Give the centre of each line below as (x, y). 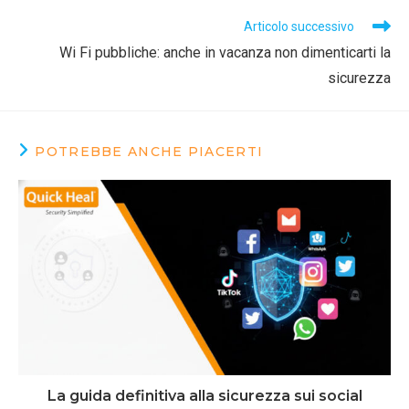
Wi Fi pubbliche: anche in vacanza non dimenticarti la (225, 53)
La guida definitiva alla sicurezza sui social (204, 395)
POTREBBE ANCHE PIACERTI (149, 152)
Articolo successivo (299, 27)
